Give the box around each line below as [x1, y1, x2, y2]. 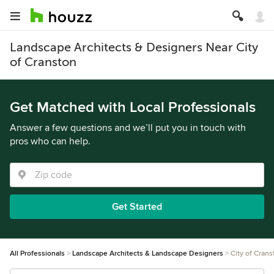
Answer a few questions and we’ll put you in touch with [10, 122, 246, 134]
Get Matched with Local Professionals [10, 98, 256, 116]
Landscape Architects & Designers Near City [10, 40, 258, 54]
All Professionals [10, 249, 65, 258]
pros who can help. [10, 135, 91, 147]
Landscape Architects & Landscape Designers [72, 249, 223, 258]
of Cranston [10, 55, 76, 69]
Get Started [112, 201, 162, 213]
